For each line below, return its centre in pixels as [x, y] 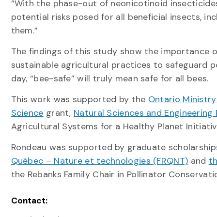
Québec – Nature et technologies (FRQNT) [100, 161]
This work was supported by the [79, 99]
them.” [24, 30]
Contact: [29, 200]
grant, [59, 113]
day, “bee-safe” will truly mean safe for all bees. [111, 78]
